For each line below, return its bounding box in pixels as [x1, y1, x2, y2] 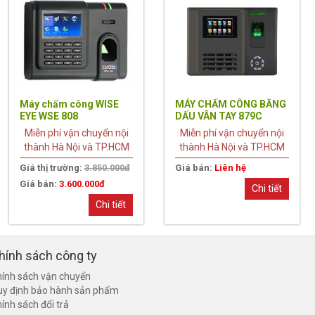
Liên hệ [214, 162, 247, 173]
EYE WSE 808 [19, 110, 78, 122]
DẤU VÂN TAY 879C [175, 110, 263, 122]
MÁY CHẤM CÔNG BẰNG [175, 98, 287, 110]
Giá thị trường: [19, 162, 84, 173]
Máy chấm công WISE [19, 98, 119, 110]
